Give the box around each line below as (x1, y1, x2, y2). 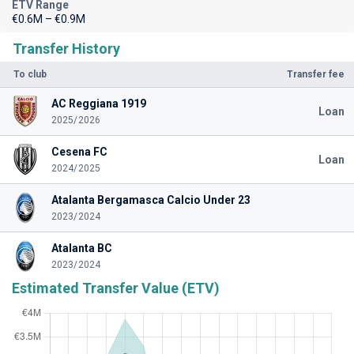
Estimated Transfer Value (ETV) (12, 280, 220, 296)
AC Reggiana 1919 (51, 97, 146, 110)
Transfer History (13, 40, 120, 57)
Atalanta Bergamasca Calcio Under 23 (51, 194, 250, 206)
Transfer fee (287, 69, 345, 80)
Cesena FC (51, 145, 107, 158)
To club (13, 69, 47, 80)
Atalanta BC (51, 242, 112, 254)
